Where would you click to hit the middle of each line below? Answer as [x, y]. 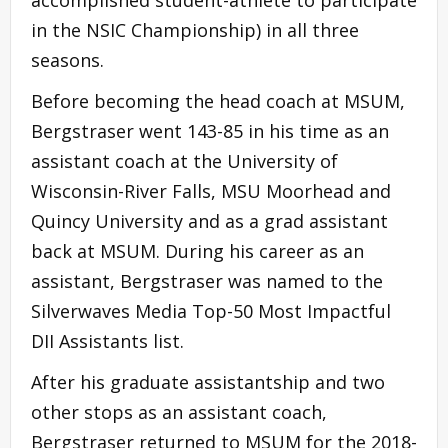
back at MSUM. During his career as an [197, 250]
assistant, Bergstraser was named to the [207, 280]
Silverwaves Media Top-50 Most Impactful [211, 310]
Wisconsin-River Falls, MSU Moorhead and [211, 190]
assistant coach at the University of [184, 160]
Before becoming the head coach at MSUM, [218, 100]
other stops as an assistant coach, [179, 411]
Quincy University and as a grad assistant [209, 220]
